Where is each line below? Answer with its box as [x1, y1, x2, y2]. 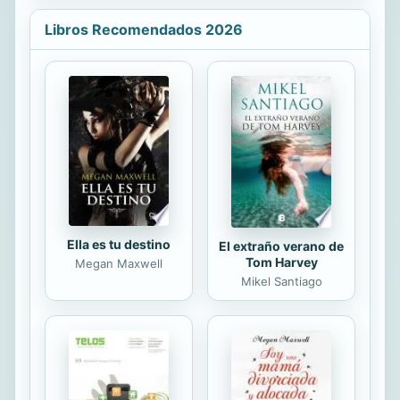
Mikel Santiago [240, 274, 322, 289]
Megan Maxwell [75, 256, 162, 271]
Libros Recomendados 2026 [45, 21, 243, 39]
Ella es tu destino [67, 237, 171, 253]
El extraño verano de [219, 238, 344, 254]
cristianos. [135, 7, 192, 22]
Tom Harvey [245, 254, 318, 271]
